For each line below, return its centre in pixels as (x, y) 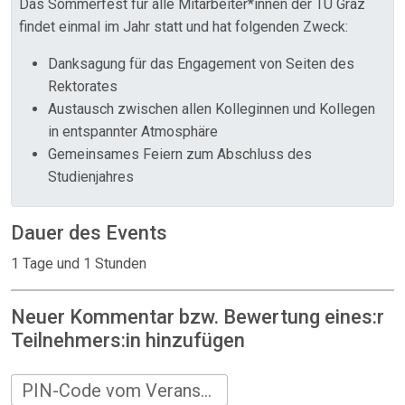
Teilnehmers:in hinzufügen (128, 341)
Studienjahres (91, 177)
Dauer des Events (89, 233)
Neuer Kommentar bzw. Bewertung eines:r (198, 317)
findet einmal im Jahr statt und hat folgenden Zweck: (184, 27)
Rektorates (83, 87)
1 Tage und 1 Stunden (79, 264)
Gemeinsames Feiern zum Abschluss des (180, 155)
